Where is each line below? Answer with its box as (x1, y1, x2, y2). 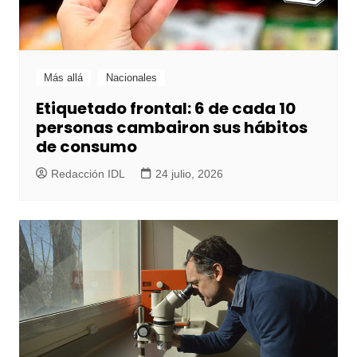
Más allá (43, 71, 83, 84)
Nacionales (105, 71, 157, 84)
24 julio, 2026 (155, 167, 223, 180)
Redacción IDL (50, 167, 125, 180)
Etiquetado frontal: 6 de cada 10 (35, 96, 296, 120)
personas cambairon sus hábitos (35, 116, 308, 139)
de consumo (35, 135, 137, 158)
